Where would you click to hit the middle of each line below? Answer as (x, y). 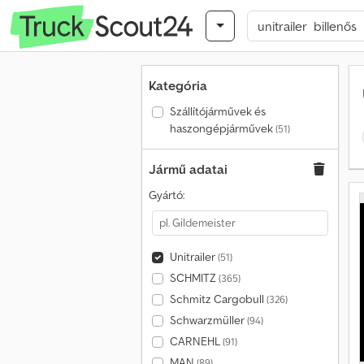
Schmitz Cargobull (218, 299)
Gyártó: (167, 195)
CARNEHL (196, 341)
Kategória (178, 85)
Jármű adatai (188, 169)
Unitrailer (193, 257)
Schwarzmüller (208, 320)
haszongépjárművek (222, 128)
